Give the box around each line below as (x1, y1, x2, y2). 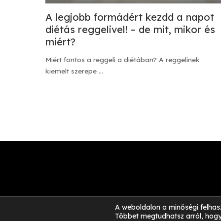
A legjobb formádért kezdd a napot (45, 11, 214, 24)
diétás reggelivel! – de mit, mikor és (45, 23, 215, 36)
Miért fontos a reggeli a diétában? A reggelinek (45, 55, 200, 64)
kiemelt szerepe (45, 67, 99, 75)
